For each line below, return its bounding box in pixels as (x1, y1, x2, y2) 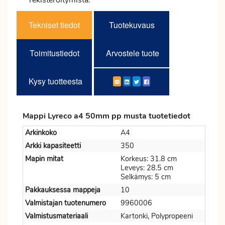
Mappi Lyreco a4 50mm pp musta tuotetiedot (23, 110, 190, 122)
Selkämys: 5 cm (121, 172, 171, 182)
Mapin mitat (25, 154, 63, 164)
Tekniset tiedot (29, 19, 80, 31)
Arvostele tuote (106, 47, 159, 59)
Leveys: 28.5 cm (121, 163, 173, 173)
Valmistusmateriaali (25, 211, 88, 221)
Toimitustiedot (29, 47, 79, 59)
